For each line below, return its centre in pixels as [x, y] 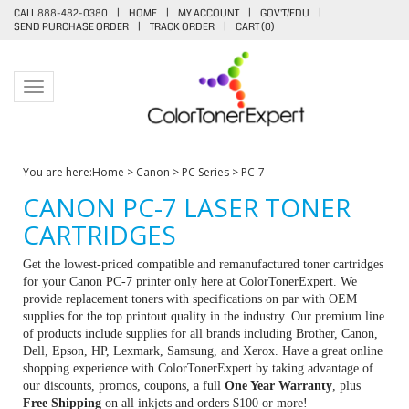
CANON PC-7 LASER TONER [187, 207]
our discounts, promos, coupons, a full [124, 385]
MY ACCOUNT [209, 13]
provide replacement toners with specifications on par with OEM [190, 299]
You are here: [58, 172]
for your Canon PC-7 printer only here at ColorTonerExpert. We [190, 281]
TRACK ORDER [182, 27]
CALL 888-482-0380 [61, 13]
